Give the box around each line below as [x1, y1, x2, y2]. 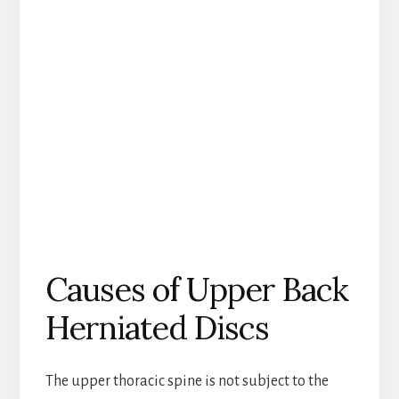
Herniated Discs [45, 307, 269, 349]
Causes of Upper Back [45, 269, 348, 311]
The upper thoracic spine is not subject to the [45, 373, 329, 390]
